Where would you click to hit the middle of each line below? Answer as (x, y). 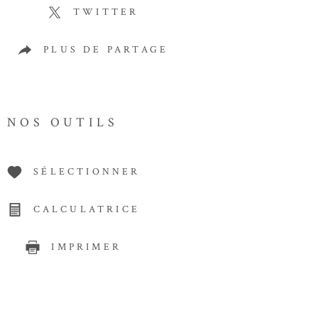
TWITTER (106, 12)
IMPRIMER (87, 247)
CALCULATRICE (86, 210)
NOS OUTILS (62, 123)
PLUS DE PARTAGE (106, 50)
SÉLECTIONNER (87, 172)
